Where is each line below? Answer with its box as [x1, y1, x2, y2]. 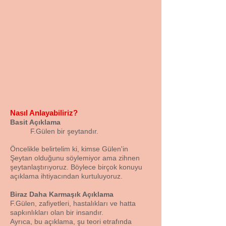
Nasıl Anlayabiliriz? [10, 108, 78, 117]
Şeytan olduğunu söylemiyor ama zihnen [10, 154, 140, 162]
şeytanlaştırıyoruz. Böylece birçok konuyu [10, 163, 142, 171]
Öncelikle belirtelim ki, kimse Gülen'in [10, 145, 128, 153]
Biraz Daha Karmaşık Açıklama [10, 190, 114, 198]
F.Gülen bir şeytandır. [30, 127, 98, 135]
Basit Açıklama [10, 118, 61, 126]
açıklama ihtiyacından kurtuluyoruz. [10, 172, 123, 180]
